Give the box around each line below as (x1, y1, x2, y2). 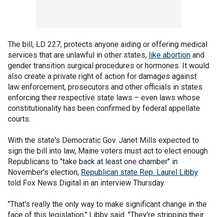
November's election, (8, 168, 81, 177)
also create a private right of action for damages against (8, 72, 197, 81)
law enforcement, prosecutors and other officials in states (8, 82, 202, 92)
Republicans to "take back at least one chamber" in (8, 157, 178, 166)
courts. (8, 114, 32, 124)
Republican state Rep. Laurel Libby (81, 168, 198, 177)
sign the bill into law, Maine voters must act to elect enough (8, 146, 208, 155)
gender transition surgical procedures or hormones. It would (8, 61, 209, 70)
